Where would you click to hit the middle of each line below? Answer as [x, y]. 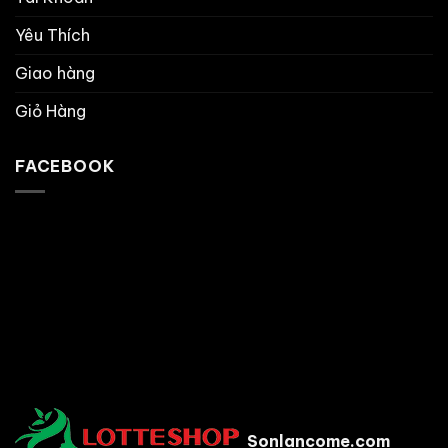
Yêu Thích [52, 35]
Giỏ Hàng [50, 111]
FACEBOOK [65, 166]
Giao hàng [55, 73]
